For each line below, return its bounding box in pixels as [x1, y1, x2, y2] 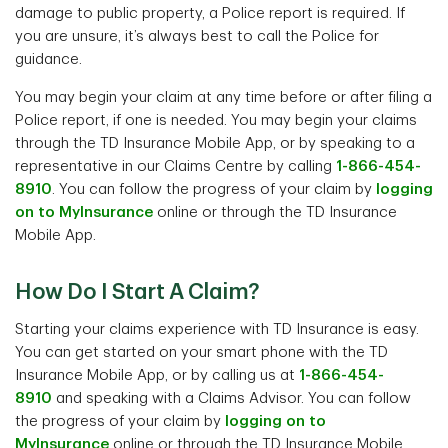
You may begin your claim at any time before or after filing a [15, 90, 432, 105]
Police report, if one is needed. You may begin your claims [15, 113, 417, 128]
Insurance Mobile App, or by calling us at [15, 368, 299, 383]
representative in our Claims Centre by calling [15, 159, 336, 174]
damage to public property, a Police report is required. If [15, 6, 405, 21]
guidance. [15, 52, 82, 67]
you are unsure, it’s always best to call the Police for [15, 29, 379, 44]
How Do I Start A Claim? [15, 281, 260, 303]
